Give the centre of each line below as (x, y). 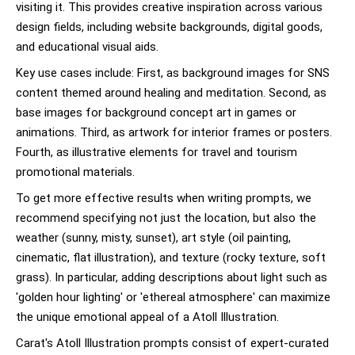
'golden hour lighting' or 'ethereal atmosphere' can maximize (173, 297)
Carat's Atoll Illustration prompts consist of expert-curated (172, 343)
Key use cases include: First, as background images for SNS (173, 73)
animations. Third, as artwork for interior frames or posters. (174, 132)
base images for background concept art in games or (156, 113)
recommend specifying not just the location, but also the (166, 218)
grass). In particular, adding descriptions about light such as (172, 277)
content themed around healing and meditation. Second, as (171, 93)
